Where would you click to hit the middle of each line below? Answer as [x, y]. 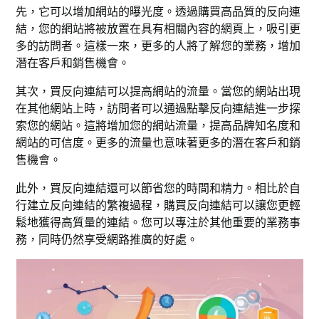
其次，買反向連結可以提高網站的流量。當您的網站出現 [158, 91]
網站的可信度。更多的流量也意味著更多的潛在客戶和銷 [158, 143]
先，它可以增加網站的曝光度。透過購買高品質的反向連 [158, 12]
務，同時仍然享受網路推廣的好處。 [107, 240]
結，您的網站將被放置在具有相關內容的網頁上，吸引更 [158, 29]
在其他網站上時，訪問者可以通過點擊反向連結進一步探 [158, 109]
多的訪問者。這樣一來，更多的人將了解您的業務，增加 [158, 46]
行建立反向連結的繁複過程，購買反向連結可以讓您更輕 [158, 205]
